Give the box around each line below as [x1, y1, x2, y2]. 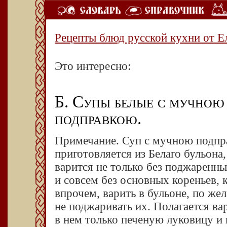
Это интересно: [55, 60, 131, 72]
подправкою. [55, 109, 141, 128]
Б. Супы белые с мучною [55, 92, 224, 111]
